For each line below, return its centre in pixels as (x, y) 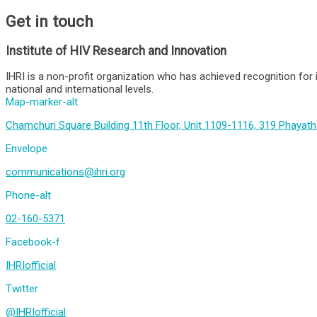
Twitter (22, 289)
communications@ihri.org (65, 172)
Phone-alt (28, 196)
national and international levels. (80, 90)
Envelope (27, 149)
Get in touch (50, 21)
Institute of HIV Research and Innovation (116, 51)
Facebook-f (33, 242)
